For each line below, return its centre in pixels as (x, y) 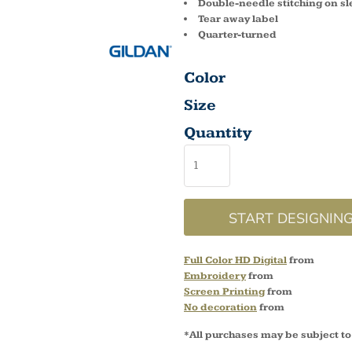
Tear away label (238, 19)
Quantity (218, 133)
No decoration (220, 307)
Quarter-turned (237, 35)
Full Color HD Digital (235, 260)
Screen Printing (224, 291)
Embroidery (215, 276)
